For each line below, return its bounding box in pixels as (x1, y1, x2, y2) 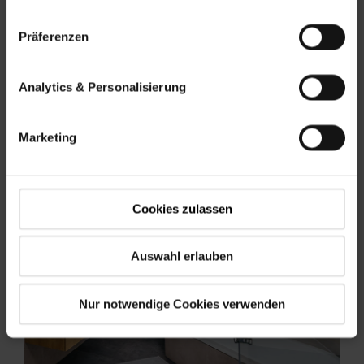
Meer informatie (45, 37, 139, 53)
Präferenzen (19, 29, 89, 44)
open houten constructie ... (45, 6, 196, 22)
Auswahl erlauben (131, 249, 233, 263)
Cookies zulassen (132, 201, 232, 216)
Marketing (19, 130, 76, 145)
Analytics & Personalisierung (19, 80, 186, 94)
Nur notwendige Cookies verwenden (79, 297, 285, 311)
